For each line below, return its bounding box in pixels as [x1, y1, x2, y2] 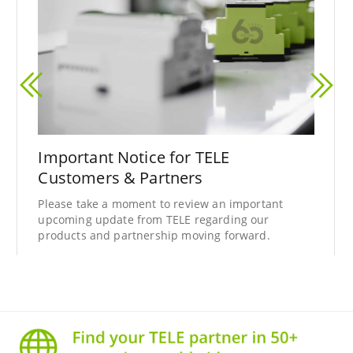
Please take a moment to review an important [38, 195, 284, 211]
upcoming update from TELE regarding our [38, 211, 269, 227]
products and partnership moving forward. [38, 227, 270, 243]
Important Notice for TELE [38, 146, 230, 168]
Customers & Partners [38, 166, 203, 188]
